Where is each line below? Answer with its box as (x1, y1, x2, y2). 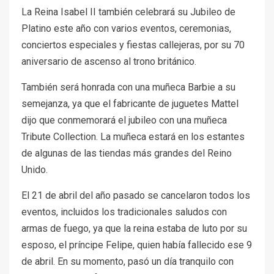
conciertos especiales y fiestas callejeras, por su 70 (21, 39, 245, 51)
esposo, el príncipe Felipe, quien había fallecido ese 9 (21, 239, 252, 251)
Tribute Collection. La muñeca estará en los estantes (21, 131, 245, 143)
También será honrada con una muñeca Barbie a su (21, 81, 235, 94)
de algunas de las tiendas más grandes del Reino (21, 147, 232, 160)
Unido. (21, 164, 48, 176)
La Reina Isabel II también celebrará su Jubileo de (21, 6, 235, 18)
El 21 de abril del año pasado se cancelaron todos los (21, 190, 250, 202)
